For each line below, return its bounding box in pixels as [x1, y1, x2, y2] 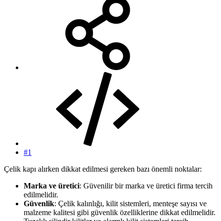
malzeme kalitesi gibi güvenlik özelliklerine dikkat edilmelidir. [24, 208, 216, 217]
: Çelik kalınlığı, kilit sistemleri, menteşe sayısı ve [54, 199, 207, 208]
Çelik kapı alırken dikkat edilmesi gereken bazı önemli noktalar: [4, 164, 202, 173]
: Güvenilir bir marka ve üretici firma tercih [79, 181, 213, 190]
